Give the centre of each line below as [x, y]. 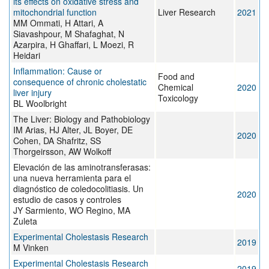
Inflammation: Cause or [58, 71]
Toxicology [178, 98]
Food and [176, 77]
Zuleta [25, 221]
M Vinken [31, 248]
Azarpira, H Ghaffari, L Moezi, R [74, 45]
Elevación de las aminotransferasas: [82, 167]
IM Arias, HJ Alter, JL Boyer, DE [73, 130]
